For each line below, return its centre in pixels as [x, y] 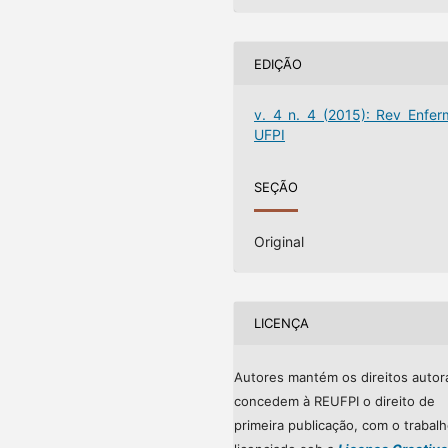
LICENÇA [282, 323]
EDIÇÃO [278, 63]
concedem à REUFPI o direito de [334, 400]
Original [279, 241]
